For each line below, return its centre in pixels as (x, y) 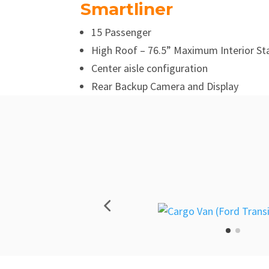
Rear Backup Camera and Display (165, 86)
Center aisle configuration (150, 68)
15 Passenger (122, 32)
